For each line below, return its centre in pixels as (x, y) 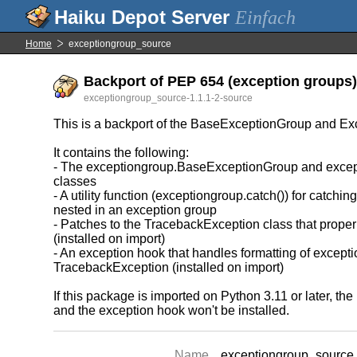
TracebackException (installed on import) (169, 267)
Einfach (265, 18)
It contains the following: (122, 153)
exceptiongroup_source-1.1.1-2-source (169, 98)
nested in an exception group (135, 210)
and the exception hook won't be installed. (172, 310)
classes (75, 181)
